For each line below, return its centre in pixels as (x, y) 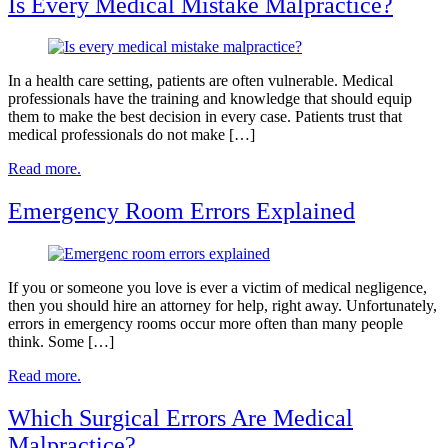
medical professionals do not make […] (131, 135)
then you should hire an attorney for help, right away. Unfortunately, (222, 306)
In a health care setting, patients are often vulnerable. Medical (200, 81)
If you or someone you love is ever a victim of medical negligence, (217, 288)
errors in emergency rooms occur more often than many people (205, 324)
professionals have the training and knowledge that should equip (210, 99)
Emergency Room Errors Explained (181, 211)
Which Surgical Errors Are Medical (180, 418)
